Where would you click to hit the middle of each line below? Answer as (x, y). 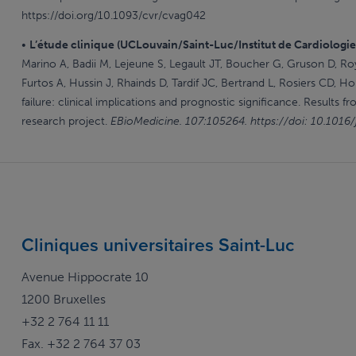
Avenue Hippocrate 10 (85, 277)
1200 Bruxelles (64, 300)
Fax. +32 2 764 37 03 (81, 344)
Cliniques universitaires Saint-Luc (158, 245)
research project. (66, 122)
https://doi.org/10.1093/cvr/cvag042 (115, 16)
